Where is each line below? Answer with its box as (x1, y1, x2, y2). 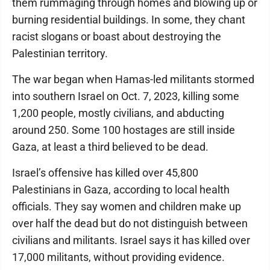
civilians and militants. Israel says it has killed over (12, 234, 250, 246)
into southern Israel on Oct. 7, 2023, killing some (12, 90, 239, 102)
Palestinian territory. (12, 47, 108, 60)
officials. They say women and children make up (12, 200, 241, 213)
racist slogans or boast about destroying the (12, 30, 221, 43)
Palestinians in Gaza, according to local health (12, 183, 230, 196)
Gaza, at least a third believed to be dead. (12, 140, 209, 153)
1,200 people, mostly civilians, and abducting (12, 107, 224, 119)
